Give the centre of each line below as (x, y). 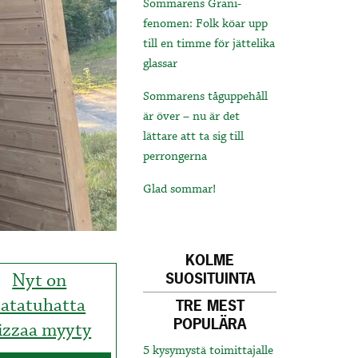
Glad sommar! (180, 190)
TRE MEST (210, 306)
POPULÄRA (210, 324)
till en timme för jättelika (209, 44)
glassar (161, 64)
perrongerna (175, 157)
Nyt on (40, 280)
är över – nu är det (192, 117)
